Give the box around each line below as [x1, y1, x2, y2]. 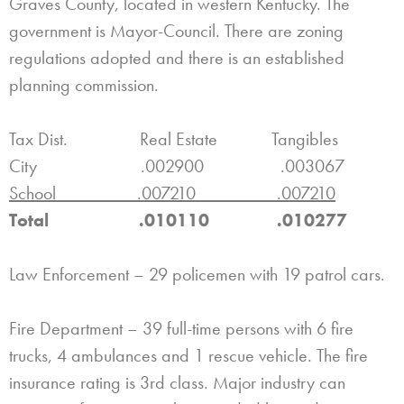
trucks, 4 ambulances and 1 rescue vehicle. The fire [9, 343, 368, 367]
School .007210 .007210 [9, 180, 335, 205]
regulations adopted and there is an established [9, 45, 344, 69]
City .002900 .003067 [9, 153, 344, 178]
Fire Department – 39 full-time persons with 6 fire [9, 316, 353, 340]
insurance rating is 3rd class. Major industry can [9, 370, 345, 394]
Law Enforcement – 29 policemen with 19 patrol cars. [9, 262, 385, 286]
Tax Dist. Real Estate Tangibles [9, 126, 338, 151]
